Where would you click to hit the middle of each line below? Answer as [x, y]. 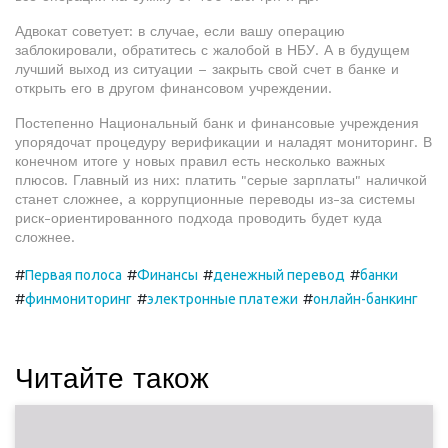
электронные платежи [222, 299]
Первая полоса [73, 275]
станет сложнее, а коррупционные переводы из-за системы [215, 199]
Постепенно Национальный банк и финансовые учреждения [217, 123]
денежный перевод [279, 275]
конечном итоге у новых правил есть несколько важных [200, 161]
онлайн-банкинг [365, 299]
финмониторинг [78, 299]
